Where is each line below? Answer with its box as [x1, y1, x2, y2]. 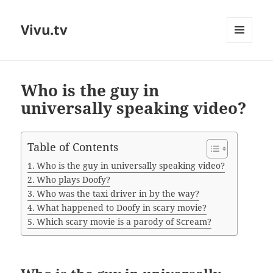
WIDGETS [227, 63, 261, 74]
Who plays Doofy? [37, 174, 111, 186]
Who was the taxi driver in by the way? [37, 188, 200, 200]
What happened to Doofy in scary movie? [37, 202, 207, 214]
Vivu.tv [21, 20, 68, 39]
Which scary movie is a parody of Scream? [37, 216, 212, 228]
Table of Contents [27, 140, 119, 155]
